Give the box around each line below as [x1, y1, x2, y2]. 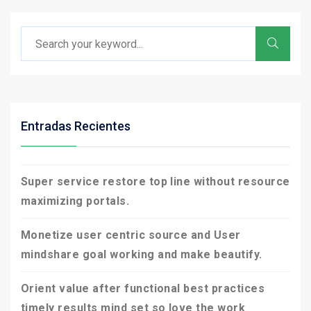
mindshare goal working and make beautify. [21, 248, 262, 262]
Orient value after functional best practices [21, 282, 265, 296]
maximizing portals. [21, 194, 130, 208]
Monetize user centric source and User [21, 228, 241, 242]
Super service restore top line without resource [21, 175, 290, 189]
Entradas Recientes [21, 119, 131, 134]
